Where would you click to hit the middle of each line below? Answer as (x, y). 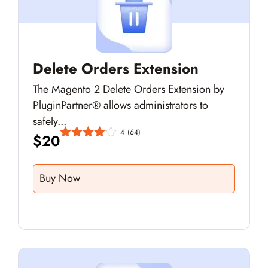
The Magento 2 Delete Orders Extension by (129, 89)
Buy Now (60, 179)
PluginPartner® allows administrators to (121, 106)
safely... (50, 122)
